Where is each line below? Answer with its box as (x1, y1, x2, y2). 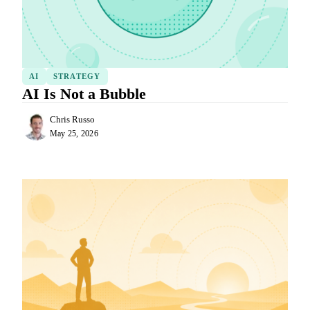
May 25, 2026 (50, 129, 98, 139)
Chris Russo (50, 114, 95, 125)
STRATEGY (53, 72, 101, 80)
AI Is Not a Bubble (22, 84, 146, 102)
